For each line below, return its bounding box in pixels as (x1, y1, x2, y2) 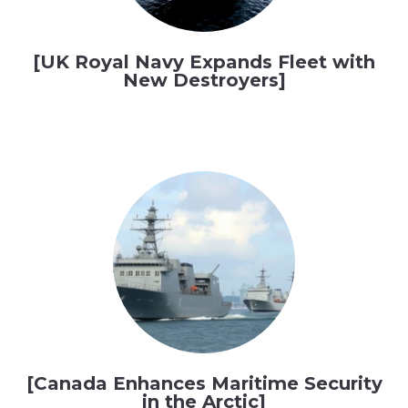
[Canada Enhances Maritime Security (25, 372, 382, 394)
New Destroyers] (122, 68, 286, 91)
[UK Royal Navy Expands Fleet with (33, 50, 375, 73)
